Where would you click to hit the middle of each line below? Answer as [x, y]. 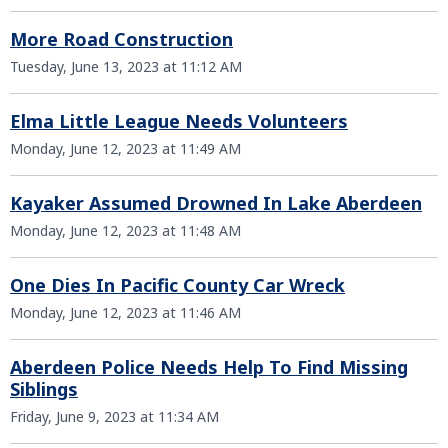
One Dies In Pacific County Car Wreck [177, 285]
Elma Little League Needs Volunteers [179, 121]
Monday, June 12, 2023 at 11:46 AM [125, 312]
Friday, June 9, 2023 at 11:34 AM [114, 416]
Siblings [44, 389]
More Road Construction [121, 39]
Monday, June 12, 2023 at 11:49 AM [125, 148]
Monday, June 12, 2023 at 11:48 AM [125, 230]
